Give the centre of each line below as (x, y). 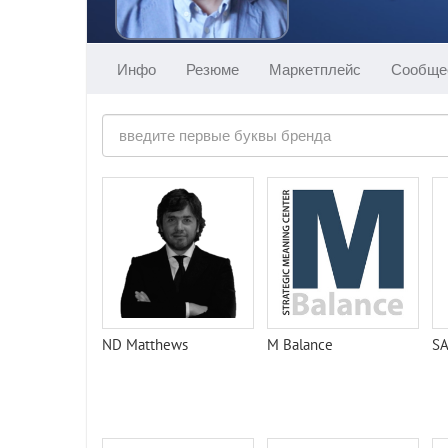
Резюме (212, 69)
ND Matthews (145, 344)
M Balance (300, 344)
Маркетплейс (315, 69)
